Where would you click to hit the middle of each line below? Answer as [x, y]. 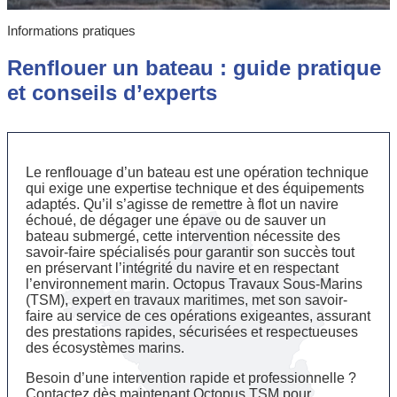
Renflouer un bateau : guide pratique [194, 67]
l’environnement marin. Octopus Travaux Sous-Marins [194, 284]
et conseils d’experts [112, 92]
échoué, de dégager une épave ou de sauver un [176, 220]
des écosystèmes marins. [105, 347]
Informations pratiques [71, 30]
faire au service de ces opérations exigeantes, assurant [198, 315]
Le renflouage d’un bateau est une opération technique [197, 172]
